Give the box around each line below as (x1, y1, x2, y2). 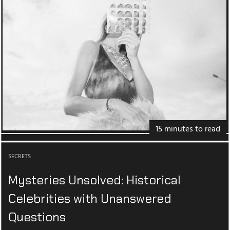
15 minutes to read (156, 123, 221, 137)
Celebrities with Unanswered (8, 190, 171, 207)
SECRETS (8, 151, 31, 162)
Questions (8, 209, 66, 225)
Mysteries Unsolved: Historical (8, 172, 181, 188)
